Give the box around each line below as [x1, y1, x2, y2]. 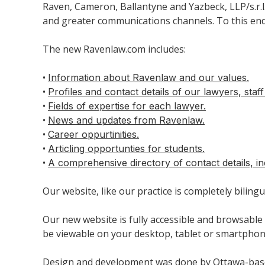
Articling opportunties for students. [48, 142, 205, 154]
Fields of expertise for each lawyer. [48, 99, 206, 112]
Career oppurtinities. [48, 128, 139, 140]
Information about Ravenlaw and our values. [48, 71, 249, 83]
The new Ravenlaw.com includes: [43, 42, 186, 56]
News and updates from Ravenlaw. [48, 114, 205, 126]
